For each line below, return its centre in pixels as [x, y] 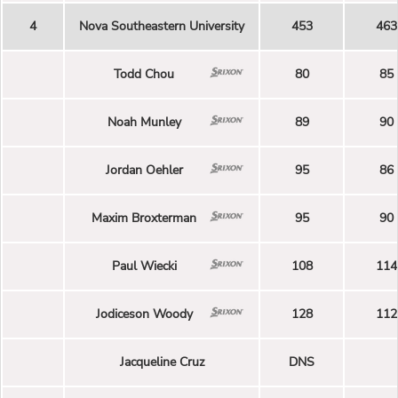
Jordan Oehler [144, 171]
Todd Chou [144, 75]
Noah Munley [144, 123]
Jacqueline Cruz [162, 362]
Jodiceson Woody [144, 314]
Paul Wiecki [144, 267]
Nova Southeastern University [162, 27]
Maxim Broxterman [144, 219]
